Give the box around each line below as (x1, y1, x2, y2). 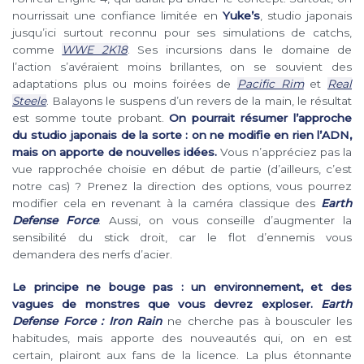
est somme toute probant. (12, 111, 170, 125)
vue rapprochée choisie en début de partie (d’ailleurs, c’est (12, 162, 352, 176)
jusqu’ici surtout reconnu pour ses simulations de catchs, (12, 26, 352, 40)
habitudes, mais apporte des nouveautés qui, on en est (12, 331, 352, 345)
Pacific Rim (237, 77, 304, 91)
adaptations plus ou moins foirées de (12, 77, 237, 91)
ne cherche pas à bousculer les (162, 314, 353, 328)
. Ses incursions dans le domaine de (127, 43, 352, 57)
